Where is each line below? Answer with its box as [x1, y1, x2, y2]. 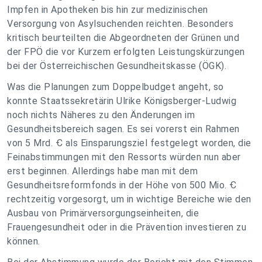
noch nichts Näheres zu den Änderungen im [7, 109, 195, 120]
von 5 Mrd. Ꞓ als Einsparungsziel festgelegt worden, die [7, 137, 251, 149]
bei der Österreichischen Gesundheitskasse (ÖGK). [7, 60, 226, 71]
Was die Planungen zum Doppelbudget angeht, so [7, 81, 224, 92]
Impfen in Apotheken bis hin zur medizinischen [7, 4, 208, 15]
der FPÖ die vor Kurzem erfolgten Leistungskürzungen [7, 46, 245, 57]
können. [7, 236, 40, 247]
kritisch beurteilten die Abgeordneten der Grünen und [7, 32, 239, 43]
